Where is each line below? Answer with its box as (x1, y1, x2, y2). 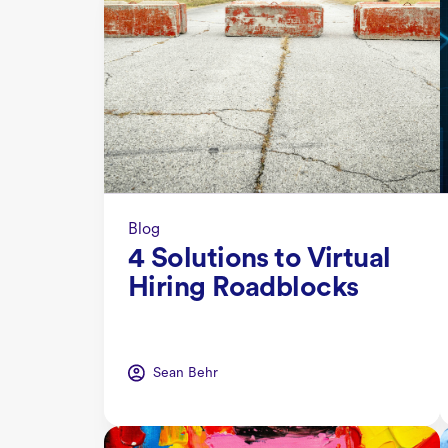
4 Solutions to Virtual (128, 245, 391, 274)
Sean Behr (153, 365, 218, 381)
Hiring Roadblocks (128, 274, 359, 303)
